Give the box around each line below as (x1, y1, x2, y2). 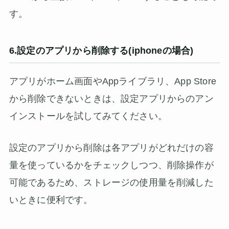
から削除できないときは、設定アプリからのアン (9, 93, 214, 104)
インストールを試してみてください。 (9, 110, 167, 121)
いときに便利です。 (9, 195, 93, 205)
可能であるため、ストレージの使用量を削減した (9, 177, 214, 188)
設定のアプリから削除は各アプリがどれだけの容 (9, 143, 214, 153)
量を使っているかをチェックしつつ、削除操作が (9, 160, 214, 171)
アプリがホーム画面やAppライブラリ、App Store (9, 76, 216, 86)
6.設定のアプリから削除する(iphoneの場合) (9, 45, 194, 56)
